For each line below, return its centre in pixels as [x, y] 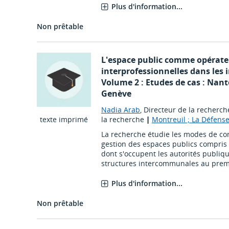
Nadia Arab [120, 110]
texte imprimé [64, 119]
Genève [116, 94]
